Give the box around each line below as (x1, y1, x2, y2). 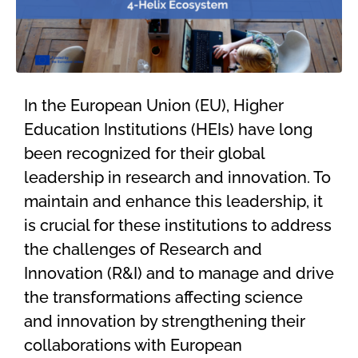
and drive (259, 263, 334, 283)
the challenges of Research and (24, 239, 262, 259)
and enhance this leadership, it (89, 191, 323, 211)
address (271, 215, 332, 235)
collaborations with (24, 335, 170, 355)
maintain (24, 191, 89, 211)
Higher (233, 95, 284, 115)
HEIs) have (196, 119, 275, 139)
